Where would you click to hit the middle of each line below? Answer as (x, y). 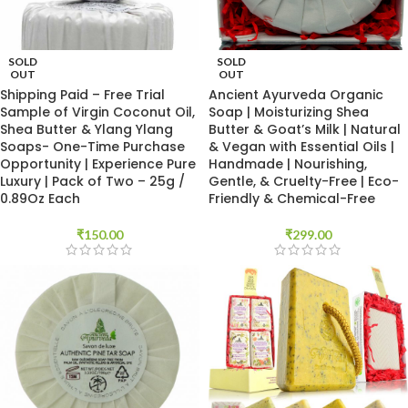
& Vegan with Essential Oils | (301, 147)
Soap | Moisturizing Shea (289, 112)
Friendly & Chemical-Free (292, 199)
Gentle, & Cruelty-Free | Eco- (304, 181)
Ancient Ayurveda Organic (296, 95)
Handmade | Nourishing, (288, 164)
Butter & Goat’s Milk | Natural (305, 129)
